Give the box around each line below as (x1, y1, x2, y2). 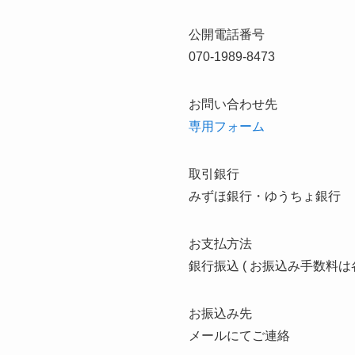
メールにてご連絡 (189, 329, 290, 342)
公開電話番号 (189, 28, 265, 41)
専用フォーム (189, 120, 265, 133)
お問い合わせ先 (189, 97, 277, 111)
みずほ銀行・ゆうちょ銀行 (189, 189, 341, 203)
